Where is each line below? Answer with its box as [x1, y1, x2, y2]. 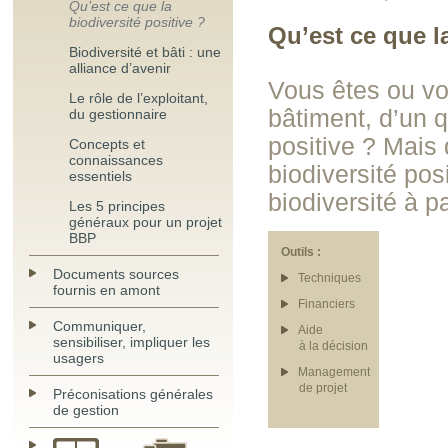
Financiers [298, 297, 355, 311]
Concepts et [69, 136, 145, 152]
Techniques [298, 271, 361, 285]
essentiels [69, 168, 132, 184]
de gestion [53, 402, 119, 418]
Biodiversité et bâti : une [69, 44, 221, 60]
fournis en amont [53, 282, 160, 298]
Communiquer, [53, 318, 146, 334]
